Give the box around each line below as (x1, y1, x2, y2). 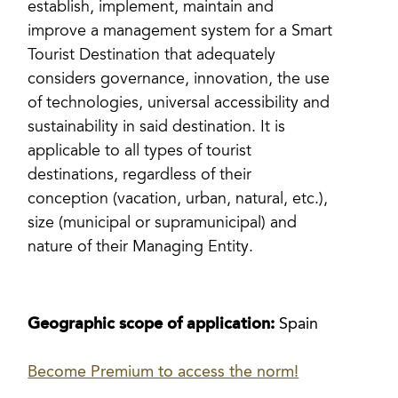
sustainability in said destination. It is (28, 120, 286, 136)
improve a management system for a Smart (28, 24, 333, 40)
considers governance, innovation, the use (28, 72, 330, 88)
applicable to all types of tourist (28, 144, 252, 160)
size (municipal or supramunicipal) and (28, 216, 298, 232)
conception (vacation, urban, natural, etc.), (28, 192, 329, 208)
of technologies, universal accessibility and (28, 96, 330, 112)
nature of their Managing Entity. (28, 240, 254, 256)
